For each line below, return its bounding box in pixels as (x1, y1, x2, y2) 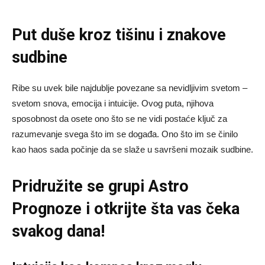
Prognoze (12, 199, 86, 219)
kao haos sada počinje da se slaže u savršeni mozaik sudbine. (12, 144, 253, 155)
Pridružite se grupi (12, 177, 148, 196)
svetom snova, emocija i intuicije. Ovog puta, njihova (12, 98, 214, 109)
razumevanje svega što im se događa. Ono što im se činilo (12, 129, 238, 140)
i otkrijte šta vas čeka (86, 199, 240, 219)
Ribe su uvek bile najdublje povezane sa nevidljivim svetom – (12, 83, 247, 93)
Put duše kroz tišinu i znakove (12, 25, 226, 45)
